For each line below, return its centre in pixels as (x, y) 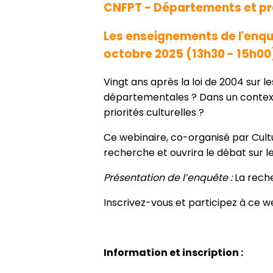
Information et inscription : (173, 253)
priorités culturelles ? (154, 113)
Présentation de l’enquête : (168, 178)
